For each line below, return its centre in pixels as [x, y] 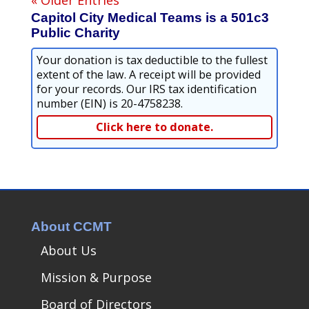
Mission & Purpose [96, 277]
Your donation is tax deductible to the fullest [152, 60]
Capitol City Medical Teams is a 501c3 [150, 17]
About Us [68, 250]
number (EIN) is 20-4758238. [109, 103]
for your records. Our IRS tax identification [146, 89]
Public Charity [75, 32]
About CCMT [71, 226]
